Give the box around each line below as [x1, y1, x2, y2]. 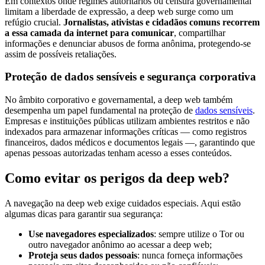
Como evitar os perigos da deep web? [5, 170, 230, 186]
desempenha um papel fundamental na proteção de [5, 105, 195, 116]
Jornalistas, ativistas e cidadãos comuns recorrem [61, 17, 260, 27]
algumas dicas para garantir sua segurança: [5, 209, 163, 219]
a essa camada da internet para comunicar [5, 27, 174, 38]
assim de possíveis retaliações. [5, 49, 117, 59]
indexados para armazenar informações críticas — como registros [5, 127, 247, 137]
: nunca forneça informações [137, 250, 243, 260]
